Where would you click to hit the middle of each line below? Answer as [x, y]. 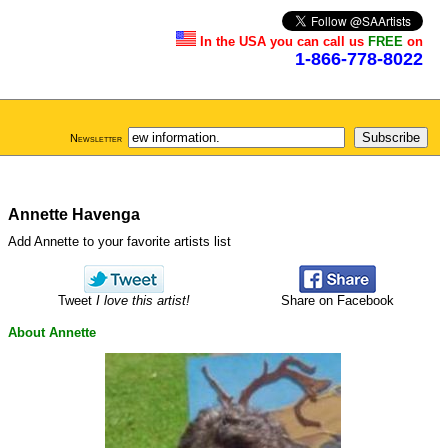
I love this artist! [142, 301]
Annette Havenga [74, 214]
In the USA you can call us [284, 41]
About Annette [52, 332]
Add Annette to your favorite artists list [119, 241]
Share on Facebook [337, 301]
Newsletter [96, 138]
